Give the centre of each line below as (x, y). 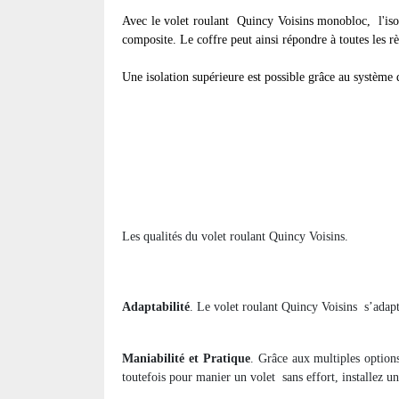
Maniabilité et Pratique (186, 359)
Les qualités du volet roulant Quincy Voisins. (235, 237)
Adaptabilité (156, 307)
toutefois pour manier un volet (199, 378)
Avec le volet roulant (178, 21)
